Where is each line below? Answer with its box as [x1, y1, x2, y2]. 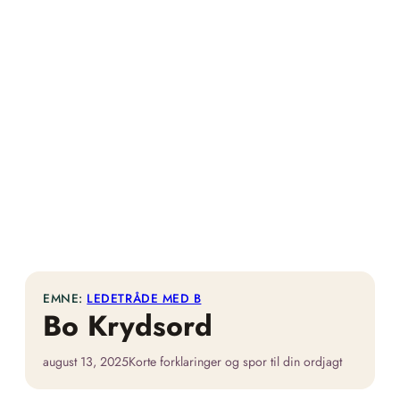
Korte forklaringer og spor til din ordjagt [129, 353, 342, 371]
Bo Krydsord [43, 305, 212, 346]
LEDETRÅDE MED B [87, 289, 202, 307]
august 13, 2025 [43, 353, 129, 371]
